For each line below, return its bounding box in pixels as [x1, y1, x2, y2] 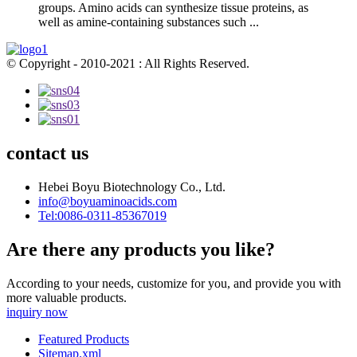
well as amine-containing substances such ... [38, 14, 259, 29]
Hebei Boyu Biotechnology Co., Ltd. [38, 179, 226, 194]
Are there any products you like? [6, 238, 275, 260]
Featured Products [38, 331, 129, 346]
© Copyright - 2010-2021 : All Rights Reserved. [6, 56, 249, 70]
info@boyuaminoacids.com [38, 194, 177, 208]
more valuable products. [6, 290, 127, 304]
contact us [6, 142, 88, 163]
